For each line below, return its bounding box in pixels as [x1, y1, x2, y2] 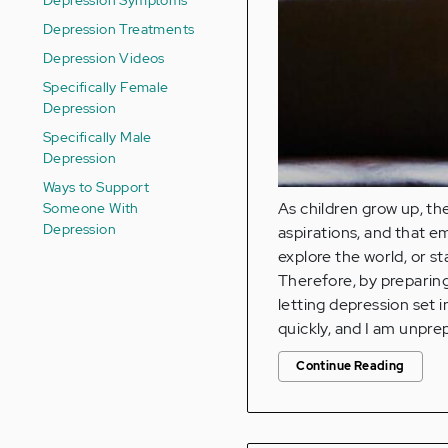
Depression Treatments [43, 19, 195, 38]
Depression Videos [43, 48, 165, 67]
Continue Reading [296, 358, 405, 375]
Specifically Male [43, 127, 152, 146]
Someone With [43, 198, 139, 217]
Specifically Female [43, 77, 169, 96]
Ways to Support [43, 177, 150, 196]
